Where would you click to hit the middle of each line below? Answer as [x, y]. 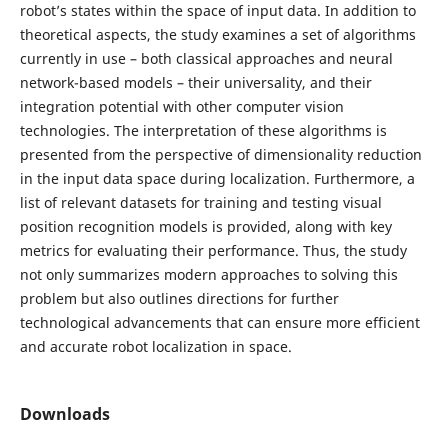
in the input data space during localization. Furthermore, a [217, 178]
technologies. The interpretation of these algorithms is [203, 130]
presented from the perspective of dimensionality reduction [220, 154]
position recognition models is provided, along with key [205, 226]
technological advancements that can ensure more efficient [219, 322]
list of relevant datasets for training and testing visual [200, 202]
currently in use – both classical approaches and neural [206, 58]
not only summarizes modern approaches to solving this [208, 274]
